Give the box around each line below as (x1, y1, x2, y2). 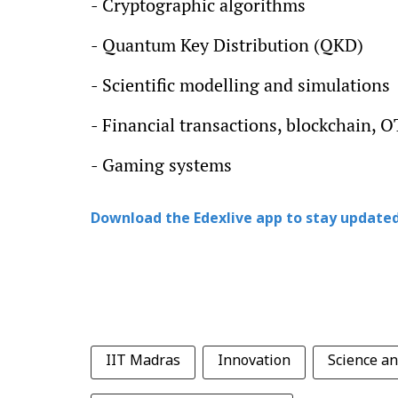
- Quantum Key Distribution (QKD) (91, 33, 363, 57)
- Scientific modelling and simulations (91, 73, 390, 97)
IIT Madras (106, 353, 180, 370)
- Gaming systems (91, 153, 232, 177)
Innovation (218, 353, 291, 370)
